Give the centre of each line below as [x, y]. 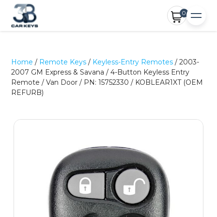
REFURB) [28, 93]
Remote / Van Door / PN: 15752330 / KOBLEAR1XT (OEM [107, 82]
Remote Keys [63, 62]
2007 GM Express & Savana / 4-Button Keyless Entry [101, 72]
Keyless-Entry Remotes [133, 62]
